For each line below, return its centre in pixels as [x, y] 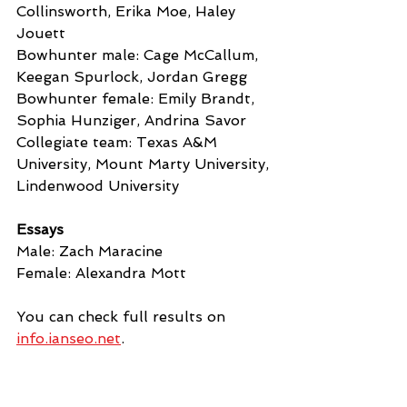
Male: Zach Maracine [89, 251]
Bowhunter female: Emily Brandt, [138, 98]
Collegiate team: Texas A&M [119, 142]
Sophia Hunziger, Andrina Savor [131, 120]
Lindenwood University [98, 185]
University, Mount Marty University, [145, 164]
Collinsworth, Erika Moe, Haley [128, 11]
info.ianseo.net [69, 338]
